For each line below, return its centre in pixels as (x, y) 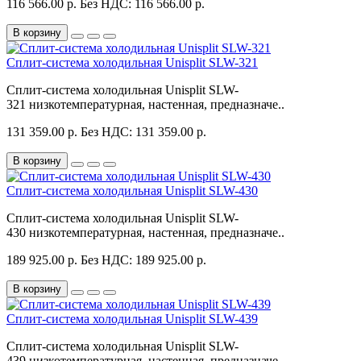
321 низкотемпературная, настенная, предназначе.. (145, 104)
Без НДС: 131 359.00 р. (143, 131)
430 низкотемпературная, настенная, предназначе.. (145, 232)
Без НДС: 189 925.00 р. (143, 259)
